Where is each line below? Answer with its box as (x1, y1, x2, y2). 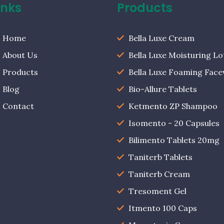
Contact (2, 100, 34, 111)
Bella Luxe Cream (128, 32, 194, 43)
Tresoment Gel (128, 185, 186, 196)
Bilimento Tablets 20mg (128, 134, 219, 145)
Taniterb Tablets (128, 151, 192, 162)
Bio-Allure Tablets (128, 83, 197, 94)
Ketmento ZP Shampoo (128, 100, 217, 111)
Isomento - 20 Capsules (128, 117, 219, 128)
